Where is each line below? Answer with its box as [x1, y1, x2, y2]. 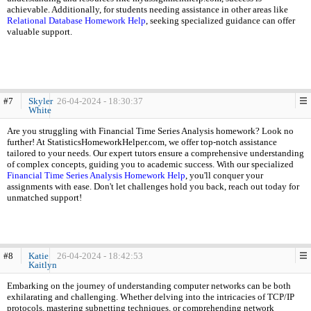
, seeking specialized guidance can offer [146, 15, 295, 26]
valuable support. [7, 26, 72, 37]
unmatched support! [7, 192, 82, 203]
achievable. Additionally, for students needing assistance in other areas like [7, 4, 288, 15]
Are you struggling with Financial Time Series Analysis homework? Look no [7, 126, 294, 136]
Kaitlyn [28, 260, 57, 270]
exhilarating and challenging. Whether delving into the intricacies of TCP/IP [7, 292, 294, 302]
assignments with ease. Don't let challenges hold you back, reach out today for [7, 181, 299, 192]
